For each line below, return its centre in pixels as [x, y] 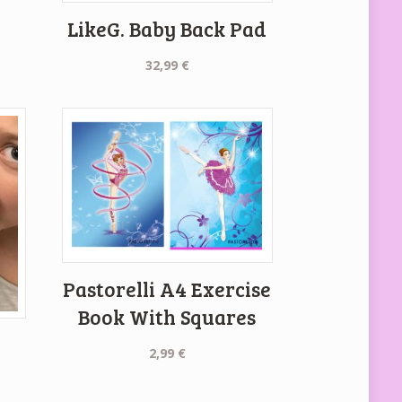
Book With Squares [167, 317]
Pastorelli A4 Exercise [167, 289]
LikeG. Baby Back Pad [167, 28]
